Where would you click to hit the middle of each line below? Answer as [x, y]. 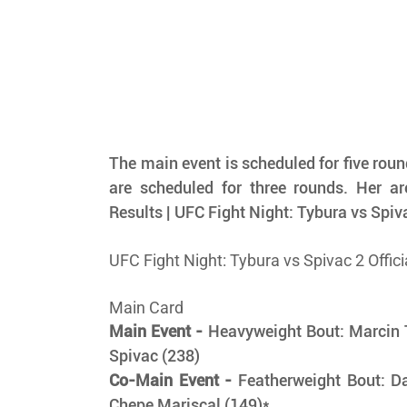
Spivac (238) [157, 356]
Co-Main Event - [171, 381]
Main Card [147, 308]
